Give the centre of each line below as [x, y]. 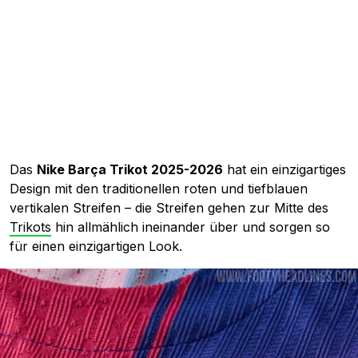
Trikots [30, 227]
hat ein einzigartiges [284, 170]
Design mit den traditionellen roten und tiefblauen [159, 189]
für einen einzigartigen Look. [96, 247]
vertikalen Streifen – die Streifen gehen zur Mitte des [169, 208]
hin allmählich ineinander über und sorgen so [191, 227]
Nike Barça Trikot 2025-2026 [130, 170]
